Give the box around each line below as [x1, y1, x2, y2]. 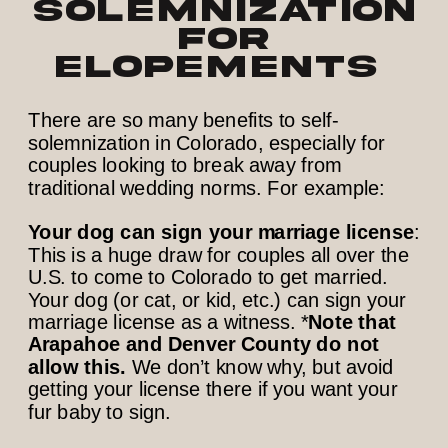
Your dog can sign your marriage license [28, 221, 415, 244]
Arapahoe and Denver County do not [28, 333, 380, 356]
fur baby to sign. [28, 400, 177, 423]
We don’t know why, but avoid [131, 355, 394, 379]
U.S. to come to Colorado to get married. [28, 266, 388, 289]
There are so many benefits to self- [28, 109, 339, 132]
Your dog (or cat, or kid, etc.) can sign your [28, 288, 407, 311]
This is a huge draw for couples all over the [28, 243, 409, 267]
